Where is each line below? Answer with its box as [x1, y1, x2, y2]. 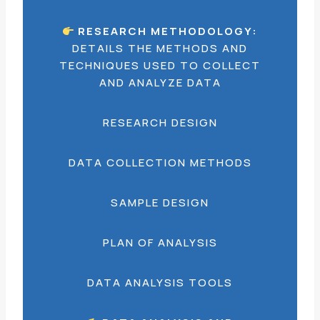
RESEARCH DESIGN [102, 115, 218, 130]
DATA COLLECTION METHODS [68, 155, 252, 170]
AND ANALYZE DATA [99, 75, 221, 90]
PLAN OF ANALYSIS [102, 235, 218, 250]
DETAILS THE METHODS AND [72, 41, 248, 56]
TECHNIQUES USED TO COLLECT [59, 58, 261, 73]
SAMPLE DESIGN [111, 195, 209, 210]
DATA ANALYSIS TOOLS [87, 275, 233, 290]
